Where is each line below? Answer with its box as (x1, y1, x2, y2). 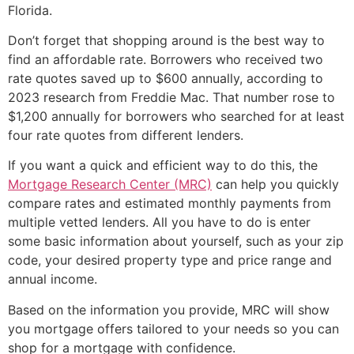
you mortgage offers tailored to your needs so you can (8, 320, 339, 337)
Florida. (8, 2, 52, 18)
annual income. (8, 271, 97, 288)
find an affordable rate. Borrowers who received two (8, 51, 323, 68)
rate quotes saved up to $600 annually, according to (8, 70, 323, 87)
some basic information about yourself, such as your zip (8, 233, 344, 250)
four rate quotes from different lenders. (8, 127, 243, 144)
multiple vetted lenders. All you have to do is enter (8, 214, 311, 231)
